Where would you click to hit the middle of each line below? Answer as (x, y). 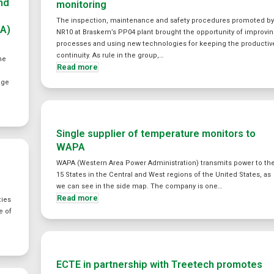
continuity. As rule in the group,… (110, 55)
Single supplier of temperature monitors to (156, 134)
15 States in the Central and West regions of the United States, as (164, 175)
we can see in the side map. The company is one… (139, 186)
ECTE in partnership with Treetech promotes (160, 265)
